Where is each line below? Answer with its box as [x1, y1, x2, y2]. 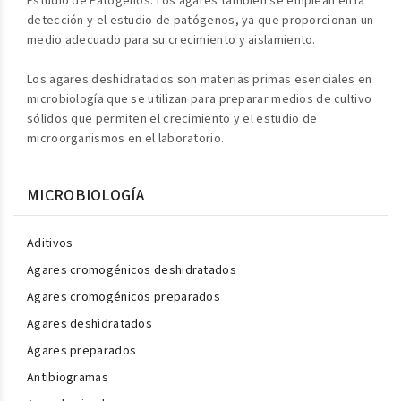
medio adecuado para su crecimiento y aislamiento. [27, 31, 316, 49]
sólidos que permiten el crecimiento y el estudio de [27, 110, 318, 128]
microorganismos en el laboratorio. [27, 130, 225, 148]
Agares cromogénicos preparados [27, 288, 220, 306]
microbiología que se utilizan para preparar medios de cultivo [27, 90, 372, 108]
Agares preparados [27, 342, 137, 360]
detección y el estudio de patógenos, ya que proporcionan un [27, 12, 374, 30]
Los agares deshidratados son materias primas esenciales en [27, 71, 372, 89]
